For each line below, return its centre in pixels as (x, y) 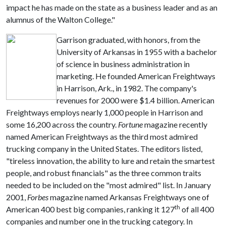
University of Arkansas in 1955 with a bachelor (137, 52)
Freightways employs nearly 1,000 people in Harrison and (104, 112)
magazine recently (175, 124)
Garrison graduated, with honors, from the (128, 40)
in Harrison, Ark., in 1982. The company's (127, 88)
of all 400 (197, 209)
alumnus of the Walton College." (61, 19)
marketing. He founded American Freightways (136, 76)
